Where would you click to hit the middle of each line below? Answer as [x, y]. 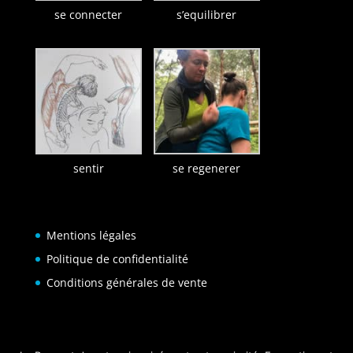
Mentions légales [91, 236]
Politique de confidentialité [117, 259]
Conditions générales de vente [126, 283]
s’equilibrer [207, 15]
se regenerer [207, 169]
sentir [88, 169]
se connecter [89, 15]
